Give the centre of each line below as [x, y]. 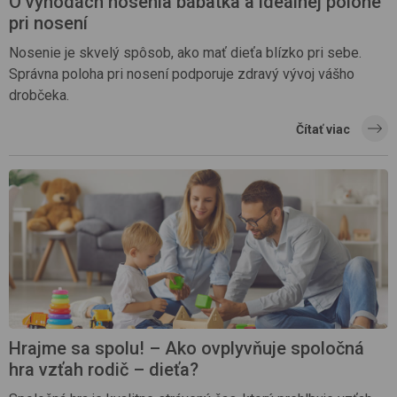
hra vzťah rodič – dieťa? [104, 369]
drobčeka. [39, 95]
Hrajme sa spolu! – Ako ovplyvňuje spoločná [187, 348]
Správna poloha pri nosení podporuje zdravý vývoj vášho [182, 74]
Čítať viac [323, 129]
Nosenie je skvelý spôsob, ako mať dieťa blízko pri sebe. [185, 52]
